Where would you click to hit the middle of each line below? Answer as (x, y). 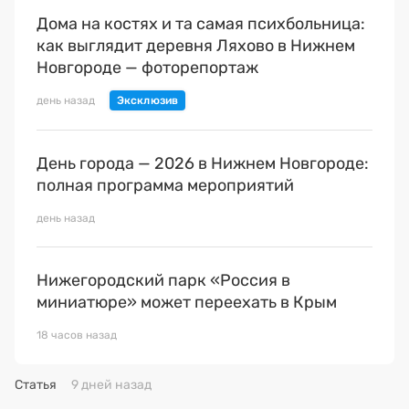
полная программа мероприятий (165, 185)
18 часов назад (77, 335)
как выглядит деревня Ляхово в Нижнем (196, 45)
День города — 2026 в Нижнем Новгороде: (203, 163)
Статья (36, 384)
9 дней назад (111, 384)
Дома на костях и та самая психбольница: (201, 23)
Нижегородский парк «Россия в (163, 280)
